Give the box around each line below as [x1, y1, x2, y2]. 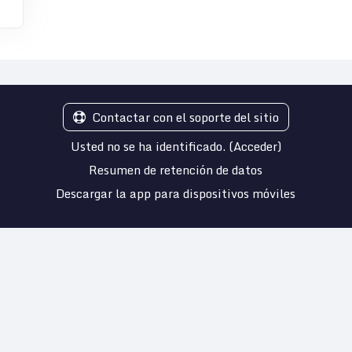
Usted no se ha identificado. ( [70, 137, 233, 156]
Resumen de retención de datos [89, 160, 263, 180]
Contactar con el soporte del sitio [91, 108, 279, 127]
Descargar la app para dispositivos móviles [56, 184, 296, 203]
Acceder [233, 137, 277, 156]
